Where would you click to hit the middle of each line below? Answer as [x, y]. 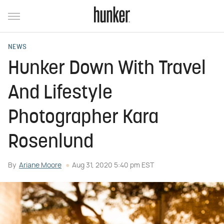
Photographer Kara [83, 118]
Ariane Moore [40, 165]
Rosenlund [51, 143]
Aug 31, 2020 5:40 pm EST [113, 165]
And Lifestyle [60, 94]
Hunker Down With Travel [107, 69]
